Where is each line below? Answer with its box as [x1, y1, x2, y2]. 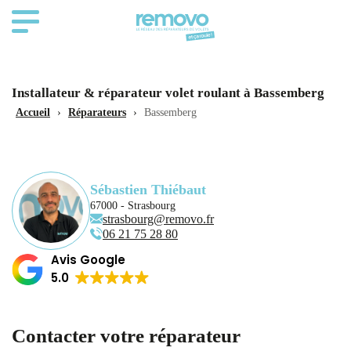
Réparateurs [68, 107, 126, 118]
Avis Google [51, 251, 125, 268]
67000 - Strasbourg [90, 199, 175, 212]
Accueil [16, 107, 50, 118]
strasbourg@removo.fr [103, 212, 214, 226]
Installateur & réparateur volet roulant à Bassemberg [12, 85, 324, 100]
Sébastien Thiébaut [90, 181, 206, 197]
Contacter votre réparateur [12, 325, 241, 346]
